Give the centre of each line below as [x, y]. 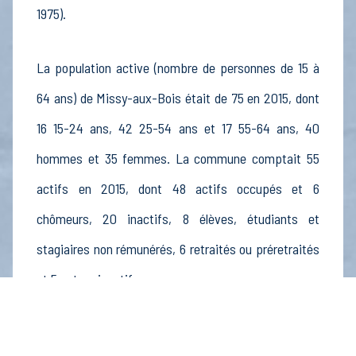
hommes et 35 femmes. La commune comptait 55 [178, 159]
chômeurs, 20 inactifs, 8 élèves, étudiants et [178, 219]
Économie [70, 325]
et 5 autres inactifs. [90, 279]
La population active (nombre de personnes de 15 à [178, 68]
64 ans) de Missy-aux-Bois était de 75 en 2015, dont [178, 98]
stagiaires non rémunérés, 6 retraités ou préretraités [178, 249]
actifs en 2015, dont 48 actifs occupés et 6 [178, 189]
